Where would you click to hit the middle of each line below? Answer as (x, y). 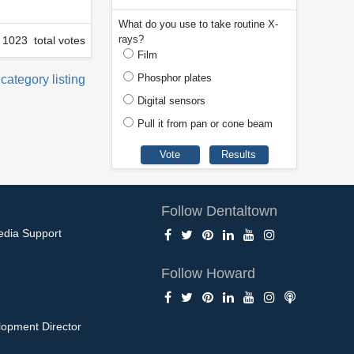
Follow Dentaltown (220, 211)
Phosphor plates (175, 78)
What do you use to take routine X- (198, 24)
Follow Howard (209, 273)
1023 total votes (44, 40)
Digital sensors (171, 101)
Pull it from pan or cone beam (205, 124)
